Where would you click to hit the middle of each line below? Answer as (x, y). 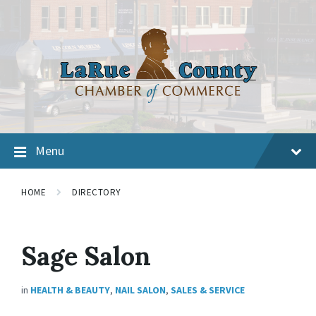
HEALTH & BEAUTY (70, 290)
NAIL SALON (140, 290)
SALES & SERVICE (208, 290)
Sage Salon (86, 256)
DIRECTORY (97, 192)
